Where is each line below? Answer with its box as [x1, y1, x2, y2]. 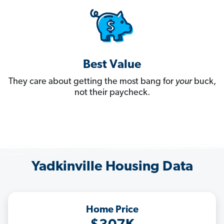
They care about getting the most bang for [8, 77, 175, 87]
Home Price [85, 205, 138, 215]
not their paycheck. [74, 88, 150, 98]
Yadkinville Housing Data [31, 160, 193, 174]
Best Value [83, 59, 141, 71]
